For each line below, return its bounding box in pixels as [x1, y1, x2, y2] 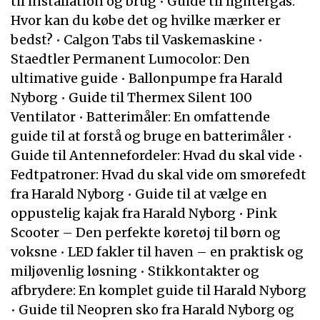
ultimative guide [11, 70, 118, 86]
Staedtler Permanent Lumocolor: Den [11, 51, 250, 67]
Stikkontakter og [148, 263, 259, 279]
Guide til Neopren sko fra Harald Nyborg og [19, 301, 294, 318]
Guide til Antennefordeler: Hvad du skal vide [11, 147, 295, 164]
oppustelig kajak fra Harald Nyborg [11, 205, 236, 221]
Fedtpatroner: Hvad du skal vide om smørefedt [11, 166, 306, 183]
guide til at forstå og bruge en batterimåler [11, 128, 284, 144]
